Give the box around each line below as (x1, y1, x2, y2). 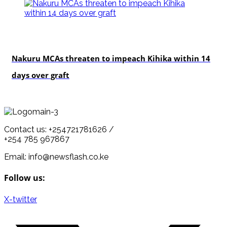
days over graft (12, 70, 69, 81)
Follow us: (4, 172, 45, 184)
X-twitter (4, 194, 37, 204)
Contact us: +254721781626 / (4, 125, 114, 135)
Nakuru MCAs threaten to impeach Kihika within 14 (12, 53, 210, 64)
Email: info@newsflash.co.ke (4, 152, 108, 162)
